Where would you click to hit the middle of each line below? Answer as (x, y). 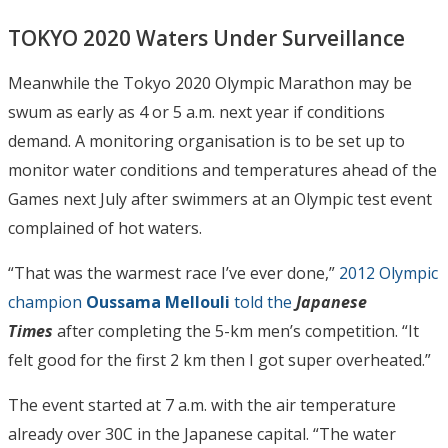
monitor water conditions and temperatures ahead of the (222, 169)
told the (263, 301)
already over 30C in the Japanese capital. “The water (202, 433)
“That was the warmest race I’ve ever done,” (173, 272)
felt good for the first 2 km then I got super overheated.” (219, 359)
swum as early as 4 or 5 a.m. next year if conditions (196, 111)
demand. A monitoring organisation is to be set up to (206, 140)
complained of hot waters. (105, 227)
